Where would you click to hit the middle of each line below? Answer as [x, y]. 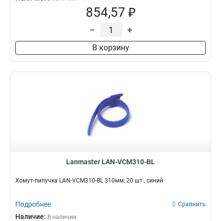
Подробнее [33, 204]
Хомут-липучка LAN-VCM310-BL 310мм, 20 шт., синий [89, 181]
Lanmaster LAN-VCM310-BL [110, 162]
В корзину [110, 48]
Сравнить [192, 204]
